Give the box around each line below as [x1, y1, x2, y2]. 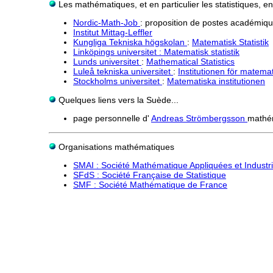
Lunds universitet [73, 57, 141, 67]
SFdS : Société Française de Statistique [73, 170, 226, 180]
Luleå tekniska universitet [73, 66, 173, 77]
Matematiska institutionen [167, 76, 265, 87]
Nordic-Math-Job [73, 18, 140, 28]
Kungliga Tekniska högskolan [73, 37, 187, 48]
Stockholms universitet [73, 76, 162, 87]
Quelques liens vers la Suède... [56, 94, 179, 105]
